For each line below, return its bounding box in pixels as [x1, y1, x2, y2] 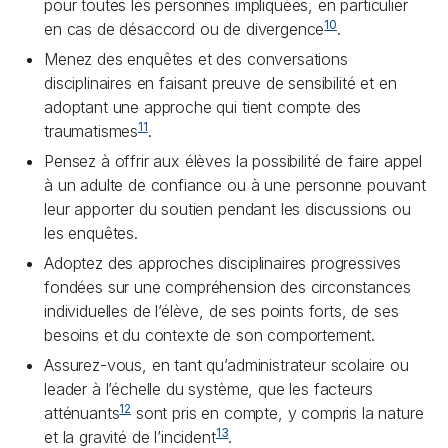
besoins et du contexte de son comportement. [44, 325, 376, 345]
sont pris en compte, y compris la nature [131, 403, 424, 423]
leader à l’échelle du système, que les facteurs [44, 379, 373, 399]
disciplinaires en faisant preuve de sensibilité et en [44, 73, 397, 93]
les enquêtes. [44, 223, 138, 243]
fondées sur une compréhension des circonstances [44, 277, 411, 297]
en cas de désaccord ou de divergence [44, 19, 325, 39]
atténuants [44, 403, 120, 423]
